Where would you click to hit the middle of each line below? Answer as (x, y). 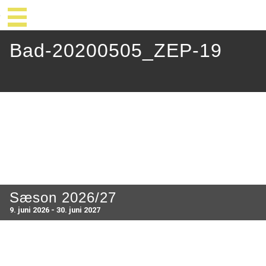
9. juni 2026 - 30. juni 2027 (55, 210)
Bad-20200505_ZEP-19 (116, 50)
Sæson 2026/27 (63, 197)
